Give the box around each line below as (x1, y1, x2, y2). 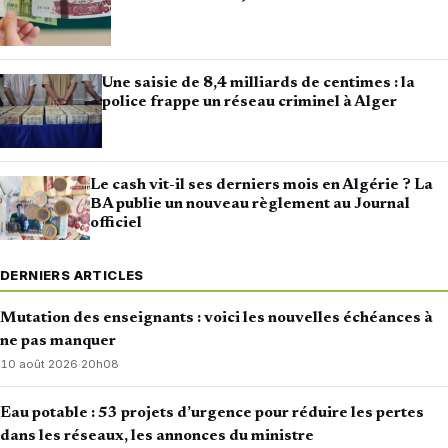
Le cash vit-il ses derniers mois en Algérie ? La (89, 176, 433, 193)
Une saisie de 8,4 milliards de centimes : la (101, 75, 415, 92)
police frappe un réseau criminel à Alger (101, 94, 397, 111)
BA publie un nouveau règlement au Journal (89, 195, 410, 212)
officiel (89, 214, 142, 231)
